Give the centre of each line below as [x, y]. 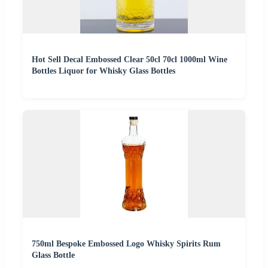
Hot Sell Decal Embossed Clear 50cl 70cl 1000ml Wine [130, 59]
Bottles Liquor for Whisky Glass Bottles [103, 71]
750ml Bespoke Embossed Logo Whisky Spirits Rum [126, 243]
